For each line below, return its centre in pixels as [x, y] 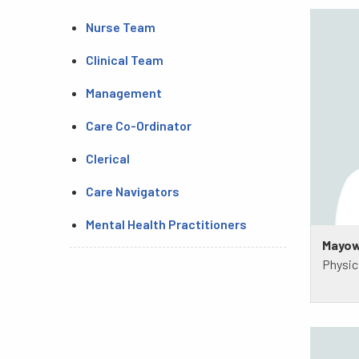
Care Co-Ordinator [139, 126]
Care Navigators [133, 192]
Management [125, 93]
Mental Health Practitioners [166, 224]
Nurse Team [121, 27]
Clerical [108, 159]
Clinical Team [125, 60]
